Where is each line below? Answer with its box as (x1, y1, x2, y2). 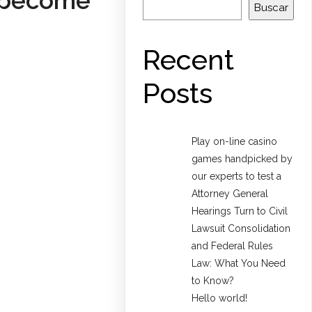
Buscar (254, 1, 288, 14)
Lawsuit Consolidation (192, 223, 291, 235)
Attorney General (192, 188, 269, 200)
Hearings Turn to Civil (192, 205, 288, 217)
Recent (143, 43, 235, 77)
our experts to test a (192, 171, 282, 182)
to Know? (192, 275, 235, 287)
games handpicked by (192, 153, 293, 165)
